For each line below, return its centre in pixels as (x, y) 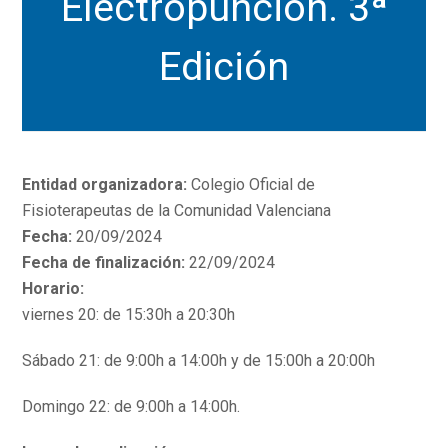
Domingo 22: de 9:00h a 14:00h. (131, 406)
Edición (224, 66)
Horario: (53, 288)
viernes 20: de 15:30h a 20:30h (129, 314)
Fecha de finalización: (104, 262)
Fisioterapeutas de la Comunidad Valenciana (177, 210)
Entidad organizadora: (105, 184)
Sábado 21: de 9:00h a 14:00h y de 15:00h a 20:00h (199, 360)
